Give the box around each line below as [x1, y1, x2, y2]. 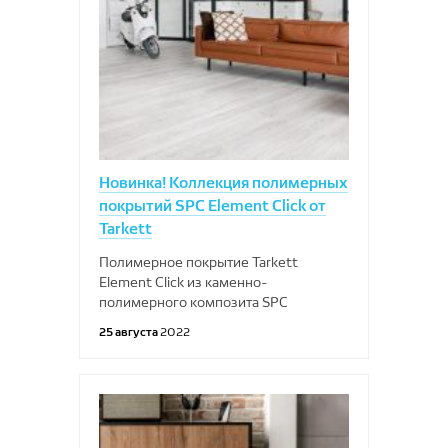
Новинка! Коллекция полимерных [99, 173, 348, 192]
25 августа [99, 324, 160, 339]
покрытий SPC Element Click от [99, 196, 326, 215]
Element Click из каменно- [99, 274, 268, 290]
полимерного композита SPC [99, 294, 288, 310]
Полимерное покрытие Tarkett [99, 254, 298, 270]
